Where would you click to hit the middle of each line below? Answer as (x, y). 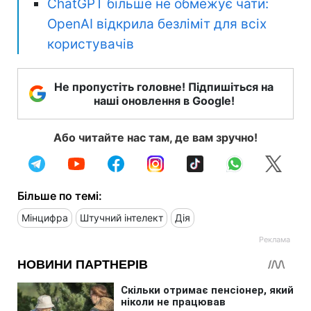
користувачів (91, 44)
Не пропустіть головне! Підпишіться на (164, 86)
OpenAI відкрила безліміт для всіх (157, 24)
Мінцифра (45, 217)
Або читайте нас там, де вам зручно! (155, 137)
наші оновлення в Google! (164, 100)
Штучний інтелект (121, 217)
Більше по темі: (60, 195)
